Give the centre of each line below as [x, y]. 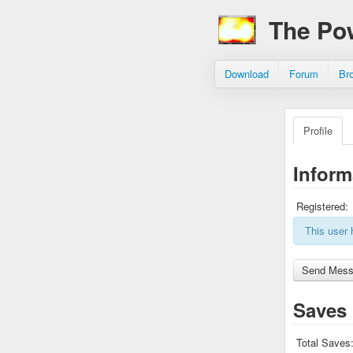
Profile [318, 130]
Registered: [322, 206]
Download [247, 74]
